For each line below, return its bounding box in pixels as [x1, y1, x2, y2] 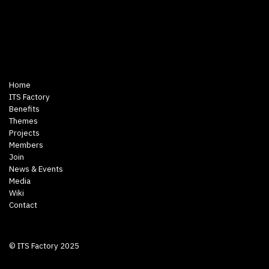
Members [9, 139, 43, 150]
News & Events [9, 163, 63, 174]
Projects [9, 127, 40, 138]
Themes [9, 115, 38, 126]
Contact [9, 199, 37, 210]
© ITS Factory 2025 [9, 240, 79, 251]
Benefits [9, 103, 40, 114]
